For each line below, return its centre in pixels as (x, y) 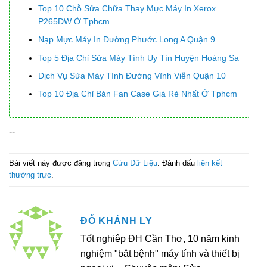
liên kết (210, 163)
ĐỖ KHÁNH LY (117, 221)
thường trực (30, 175)
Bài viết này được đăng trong (61, 163)
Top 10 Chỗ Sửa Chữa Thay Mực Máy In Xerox (127, 8)
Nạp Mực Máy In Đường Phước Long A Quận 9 (127, 40)
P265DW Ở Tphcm (74, 21)
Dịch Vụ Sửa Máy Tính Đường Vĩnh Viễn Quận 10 (132, 75)
